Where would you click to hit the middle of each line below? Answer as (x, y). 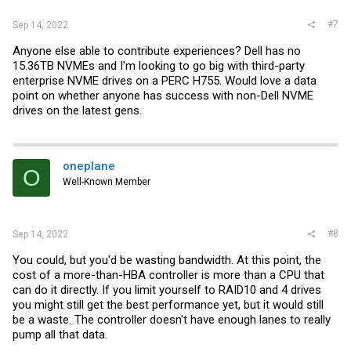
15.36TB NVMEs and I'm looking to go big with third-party (159, 66)
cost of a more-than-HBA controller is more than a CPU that (168, 275)
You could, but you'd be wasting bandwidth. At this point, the (167, 260)
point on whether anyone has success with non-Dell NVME (163, 96)
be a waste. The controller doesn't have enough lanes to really (172, 319)
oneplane (89, 166)
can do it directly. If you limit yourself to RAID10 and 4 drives (167, 289)
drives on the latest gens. (77, 110)
